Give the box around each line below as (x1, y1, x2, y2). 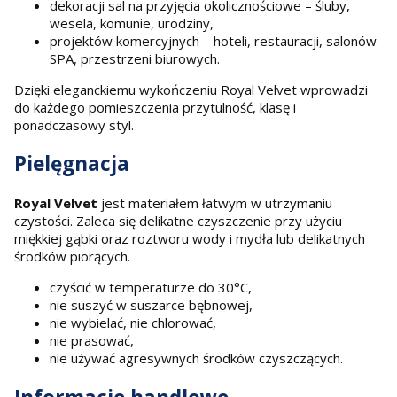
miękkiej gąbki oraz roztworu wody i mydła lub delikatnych (14, 229, 365, 247)
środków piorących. (14, 246, 130, 265)
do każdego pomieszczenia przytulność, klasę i (14, 97, 296, 116)
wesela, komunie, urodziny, (50, 13, 214, 32)
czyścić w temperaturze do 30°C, (50, 277, 252, 296)
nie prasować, (50, 331, 134, 349)
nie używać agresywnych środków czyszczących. (50, 348, 343, 367)
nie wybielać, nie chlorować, (50, 313, 216, 331)
